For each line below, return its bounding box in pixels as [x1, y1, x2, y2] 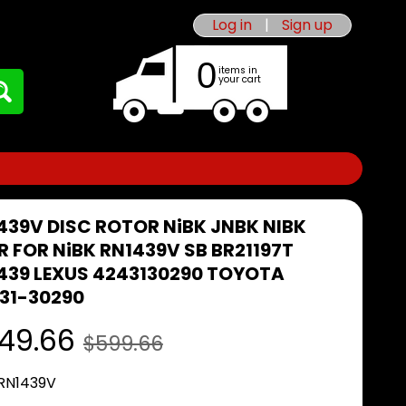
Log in [212, 14, 252, 35]
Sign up [282, 14, 333, 35]
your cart [218, 72, 261, 86]
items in [218, 63, 257, 77]
